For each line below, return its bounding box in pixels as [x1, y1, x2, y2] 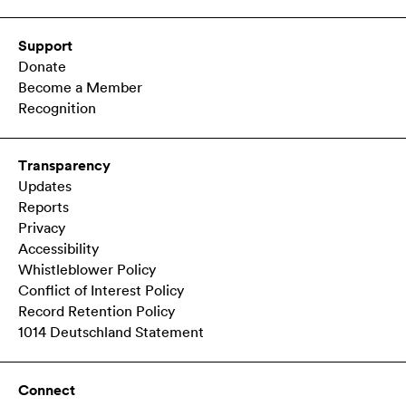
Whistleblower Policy [17, 263, 156, 278]
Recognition [17, 101, 96, 117]
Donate [17, 60, 66, 75]
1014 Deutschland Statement [17, 325, 204, 341]
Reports [17, 200, 69, 216]
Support [17, 39, 72, 54]
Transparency [17, 159, 111, 174]
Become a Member [17, 81, 142, 96]
